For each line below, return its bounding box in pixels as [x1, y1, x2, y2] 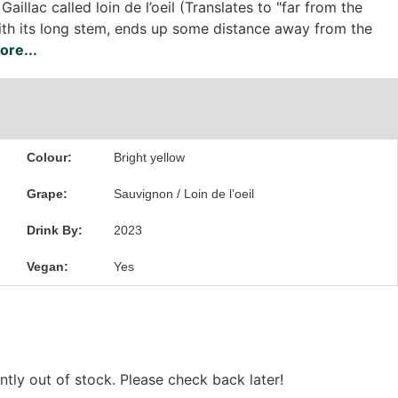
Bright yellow [114, 150, 186, 164]
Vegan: [26, 259, 68, 274]
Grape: [26, 187, 68, 201]
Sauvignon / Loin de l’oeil [114, 187, 255, 201]
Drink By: [26, 223, 83, 237]
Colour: [26, 150, 72, 164]
